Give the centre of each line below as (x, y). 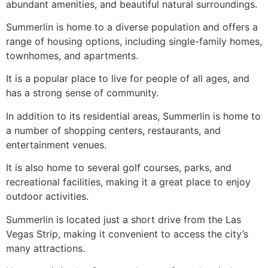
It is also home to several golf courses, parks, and (119, 168)
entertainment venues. (56, 144)
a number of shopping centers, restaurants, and (113, 130)
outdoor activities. (47, 197)
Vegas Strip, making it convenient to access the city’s (127, 234)
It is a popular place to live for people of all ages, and (128, 79)
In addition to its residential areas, (84, 116)
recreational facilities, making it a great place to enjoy (128, 182)
